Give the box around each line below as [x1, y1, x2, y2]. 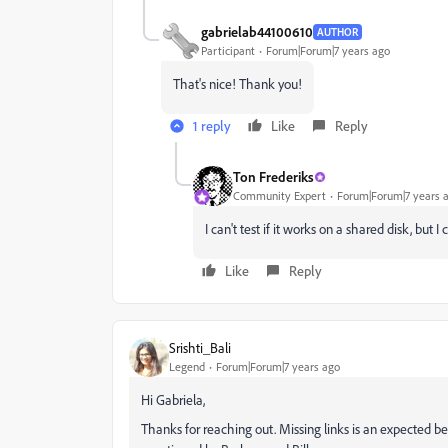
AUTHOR [317, 24, 358, 39]
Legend [169, 359, 205, 375]
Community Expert [233, 188, 326, 204]
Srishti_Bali [169, 339, 231, 357]
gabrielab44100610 [201, 23, 313, 41]
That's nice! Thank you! [173, 74, 302, 92]
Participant [201, 43, 255, 59]
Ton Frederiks [233, 168, 314, 186]
